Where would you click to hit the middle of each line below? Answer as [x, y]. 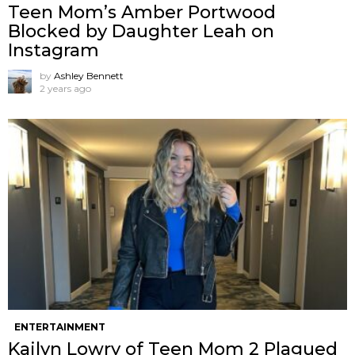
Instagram [53, 50]
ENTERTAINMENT [60, 326]
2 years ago [65, 88]
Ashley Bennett [89, 75]
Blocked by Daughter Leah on [141, 31]
